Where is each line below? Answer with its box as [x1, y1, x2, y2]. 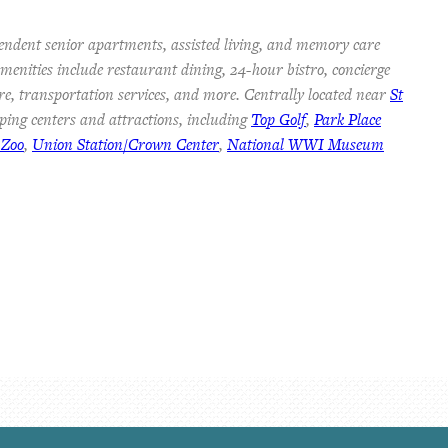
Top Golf [251, 108, 306, 132]
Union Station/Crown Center [32, 133, 219, 157]
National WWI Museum [227, 133, 384, 157]
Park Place [314, 108, 381, 132]
